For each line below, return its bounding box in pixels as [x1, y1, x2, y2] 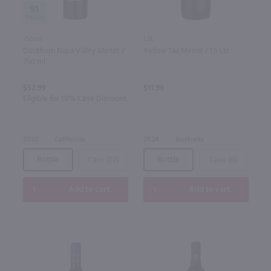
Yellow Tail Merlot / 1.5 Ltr [143, 45, 229, 58]
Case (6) [209, 152, 237, 167]
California [54, 134, 85, 146]
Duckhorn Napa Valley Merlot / [22, 45, 125, 58]
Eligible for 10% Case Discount [22, 93, 126, 106]
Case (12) [87, 152, 119, 167]
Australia [175, 134, 204, 146]
